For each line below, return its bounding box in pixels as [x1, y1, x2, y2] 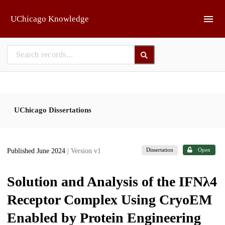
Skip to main [13, 8, 53, 15]
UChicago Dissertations [14, 105, 91, 114]
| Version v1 [67, 147, 101, 155]
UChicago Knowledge [11, 14, 89, 24]
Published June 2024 [7, 147, 67, 155]
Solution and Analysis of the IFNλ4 [7, 173, 217, 189]
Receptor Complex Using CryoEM [7, 191, 212, 207]
